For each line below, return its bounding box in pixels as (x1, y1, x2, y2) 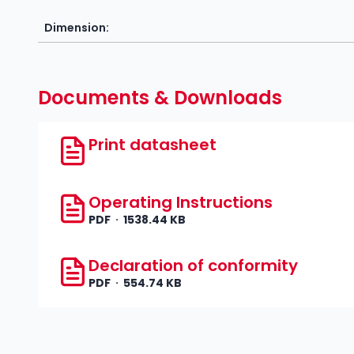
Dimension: (44, 19, 109, 36)
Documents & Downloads (38, 84, 282, 111)
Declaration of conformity (88, 254, 298, 277)
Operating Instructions (88, 190, 273, 213)
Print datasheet (88, 133, 217, 156)
